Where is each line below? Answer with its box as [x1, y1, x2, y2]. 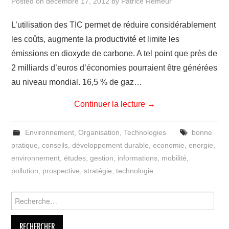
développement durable [72, 141, 149, 149]
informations [118, 154, 158, 162]
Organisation [78, 128, 120, 136]
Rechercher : [11, 192, 53, 200]
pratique [11, 141, 38, 149]
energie [189, 141, 214, 149]
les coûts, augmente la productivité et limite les [11, 35, 180, 43]
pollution [11, 167, 39, 175]
